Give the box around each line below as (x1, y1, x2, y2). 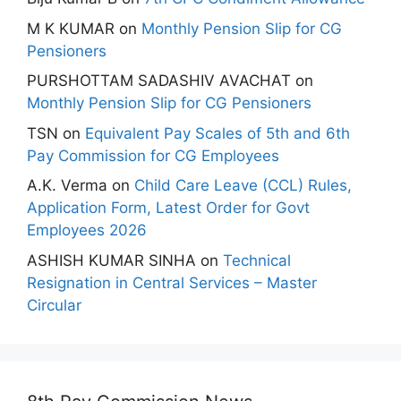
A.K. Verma (27, 176, 107, 194)
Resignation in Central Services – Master (27, 273, 317, 292)
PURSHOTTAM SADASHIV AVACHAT (27, 72, 291, 90)
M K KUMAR (27, 19, 115, 38)
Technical (223, 251, 291, 269)
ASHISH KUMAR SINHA (27, 251, 196, 269)
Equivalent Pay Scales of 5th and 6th (85, 124, 350, 142)
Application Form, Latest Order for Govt (27, 199, 310, 217)
